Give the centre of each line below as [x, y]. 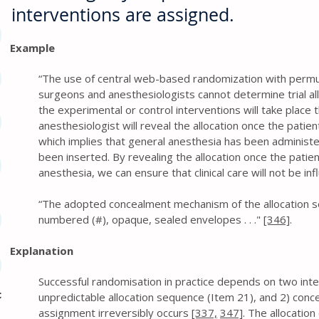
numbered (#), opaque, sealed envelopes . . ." [151, 219]
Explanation [42, 251]
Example [32, 48]
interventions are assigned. [123, 15]
